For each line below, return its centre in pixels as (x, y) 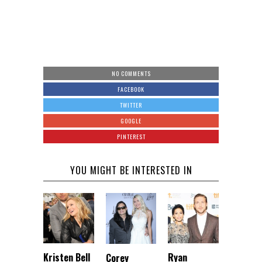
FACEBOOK (131, 89)
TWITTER (131, 105)
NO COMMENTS (131, 73)
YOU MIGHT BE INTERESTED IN (131, 170)
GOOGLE (131, 120)
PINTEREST (131, 136)
